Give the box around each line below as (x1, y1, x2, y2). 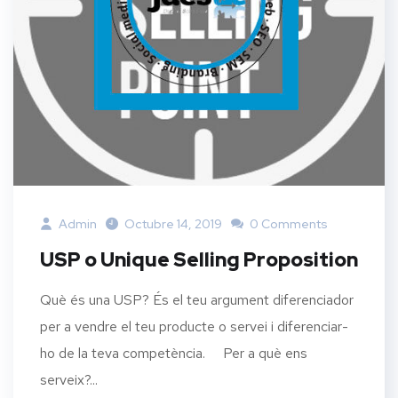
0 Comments (247, 215, 328, 232)
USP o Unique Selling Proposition (40, 246, 358, 273)
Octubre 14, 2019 (124, 215, 222, 232)
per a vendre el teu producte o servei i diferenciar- (40, 316, 348, 336)
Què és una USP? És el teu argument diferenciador (40, 290, 354, 309)
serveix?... (40, 370, 98, 389)
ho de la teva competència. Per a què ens (40, 343, 307, 362)
